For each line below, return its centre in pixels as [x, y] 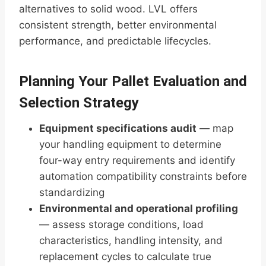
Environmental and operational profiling [139, 209]
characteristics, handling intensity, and [131, 241]
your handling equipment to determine [130, 145]
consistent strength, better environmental [118, 25]
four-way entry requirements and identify [137, 161]
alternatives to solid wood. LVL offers [108, 9]
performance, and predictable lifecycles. [115, 41]
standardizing [72, 193]
